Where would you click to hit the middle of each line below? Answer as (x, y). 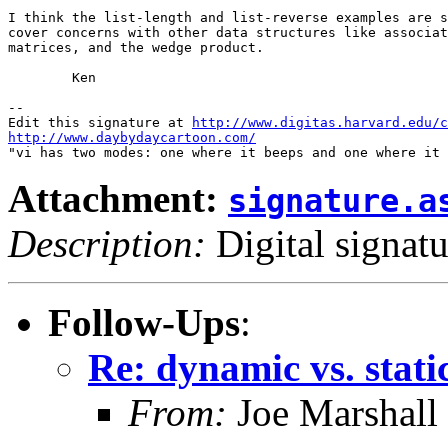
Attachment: (118, 198)
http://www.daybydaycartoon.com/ (132, 137)
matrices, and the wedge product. (136, 47)
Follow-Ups (144, 322)
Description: (107, 243)
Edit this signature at (100, 122)
